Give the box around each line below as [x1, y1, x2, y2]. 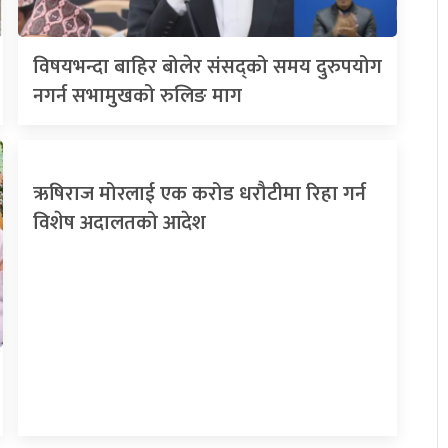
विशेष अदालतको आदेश [33, 206, 207, 241]
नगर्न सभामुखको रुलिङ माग [33, 79, 243, 114]
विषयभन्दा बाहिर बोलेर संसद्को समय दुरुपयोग [33, 50, 383, 85]
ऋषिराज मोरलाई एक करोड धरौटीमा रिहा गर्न [33, 177, 367, 212]
